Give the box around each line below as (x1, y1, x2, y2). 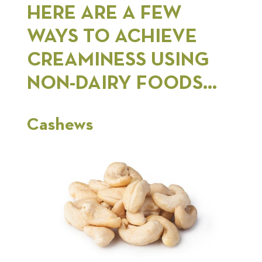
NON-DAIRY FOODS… (27, 73, 217, 93)
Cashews (27, 116, 93, 135)
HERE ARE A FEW (27, 2, 182, 23)
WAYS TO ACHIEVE (27, 26, 197, 46)
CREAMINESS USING (27, 49, 209, 70)
